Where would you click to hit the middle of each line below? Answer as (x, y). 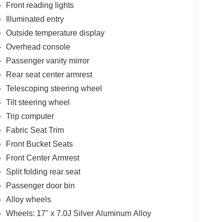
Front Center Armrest (42, 158)
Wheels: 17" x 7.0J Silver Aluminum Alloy (78, 213)
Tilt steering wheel (38, 102)
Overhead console (38, 47)
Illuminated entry (35, 19)
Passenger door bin (40, 185)
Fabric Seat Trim (35, 130)
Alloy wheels (28, 199)
